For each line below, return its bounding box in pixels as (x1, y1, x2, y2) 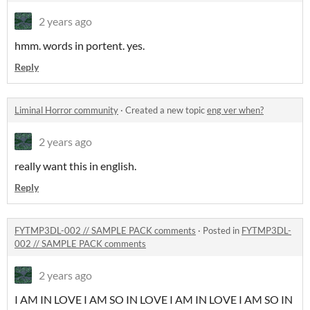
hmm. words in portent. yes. (15, 39, 145, 53)
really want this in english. (15, 159, 136, 173)
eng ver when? (207, 104, 264, 116)
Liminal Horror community (15, 104, 118, 116)
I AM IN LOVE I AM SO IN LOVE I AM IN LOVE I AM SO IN (15, 293, 293, 307)
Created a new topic (125, 104, 207, 116)
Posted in (203, 225, 241, 237)
